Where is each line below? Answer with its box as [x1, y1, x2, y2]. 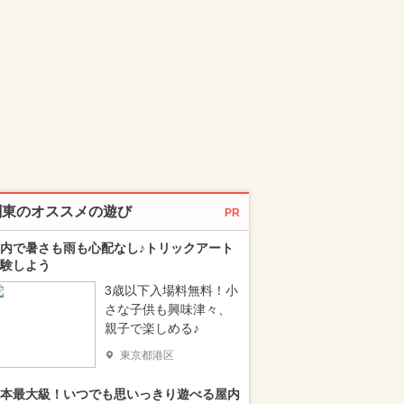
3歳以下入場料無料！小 [105, 283, 238, 298]
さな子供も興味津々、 [105, 302, 231, 317]
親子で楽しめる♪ [105, 321, 199, 335]
